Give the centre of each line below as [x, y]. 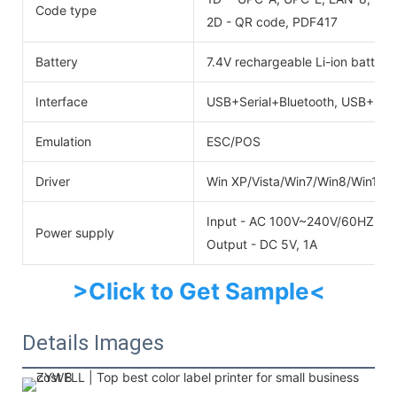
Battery [57, 61]
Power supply [75, 232]
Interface [62, 101]
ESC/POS [234, 141]
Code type [66, 10]
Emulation [63, 141]
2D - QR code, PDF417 [272, 21]
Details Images [93, 343]
